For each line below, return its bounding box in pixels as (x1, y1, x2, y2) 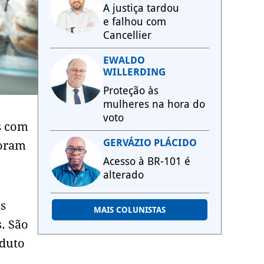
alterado (103, 169, 144, 181)
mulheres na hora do (103, 98, 205, 110)
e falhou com (103, 15, 166, 28)
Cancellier (103, 29, 151, 41)
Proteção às (103, 84, 159, 97)
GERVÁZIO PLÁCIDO (103, 137, 197, 148)
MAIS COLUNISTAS (94, 205, 166, 214)
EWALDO (103, 54, 145, 66)
